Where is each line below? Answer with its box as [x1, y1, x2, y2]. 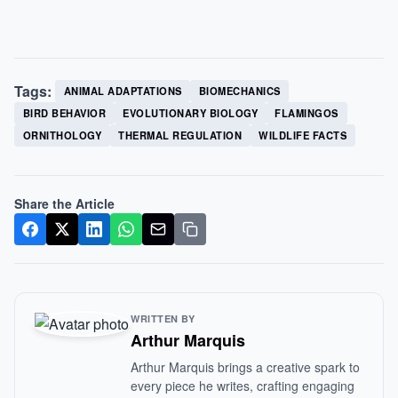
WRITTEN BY [131, 312, 195, 325]
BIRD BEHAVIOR [22, 106, 107, 120]
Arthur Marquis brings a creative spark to [131, 358, 360, 376]
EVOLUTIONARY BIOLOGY [123, 106, 259, 120]
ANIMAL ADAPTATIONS [63, 84, 182, 98]
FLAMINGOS [275, 106, 338, 120]
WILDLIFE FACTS [259, 128, 347, 142]
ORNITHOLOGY [22, 128, 102, 142]
